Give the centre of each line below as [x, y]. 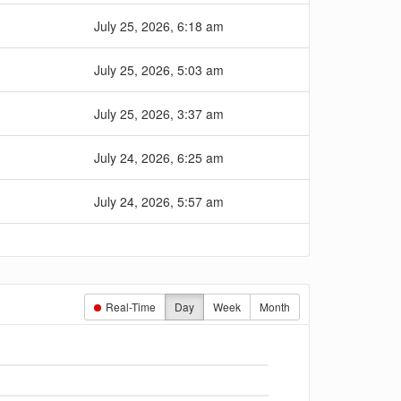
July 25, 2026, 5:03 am [159, 70]
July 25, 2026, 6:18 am [159, 26]
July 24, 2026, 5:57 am [159, 201]
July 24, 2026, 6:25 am [159, 158]
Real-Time [129, 307]
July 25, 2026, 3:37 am [159, 114]
